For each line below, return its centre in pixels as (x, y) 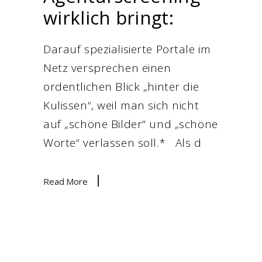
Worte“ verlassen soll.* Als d (123, 143)
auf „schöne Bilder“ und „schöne (131, 124)
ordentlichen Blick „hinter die (121, 87)
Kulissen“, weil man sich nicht (121, 105)
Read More (65, 181)
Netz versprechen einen (107, 68)
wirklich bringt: (108, 18)
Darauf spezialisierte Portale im (127, 49)
